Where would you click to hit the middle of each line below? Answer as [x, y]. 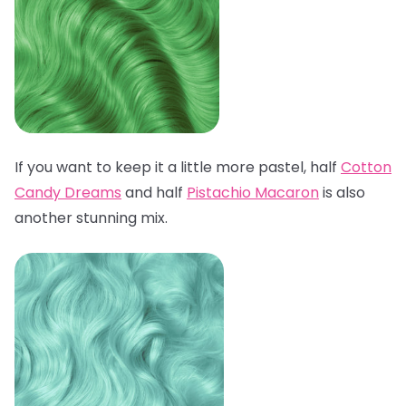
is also [342, 193]
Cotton [366, 167]
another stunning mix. [93, 218]
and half [154, 193]
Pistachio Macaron [253, 193]
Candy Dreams [68, 193]
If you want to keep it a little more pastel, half [178, 167]
